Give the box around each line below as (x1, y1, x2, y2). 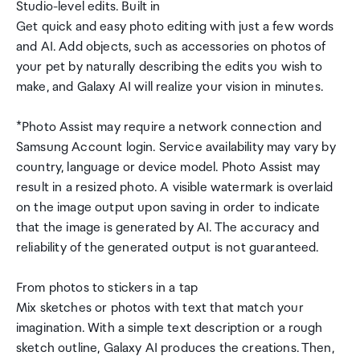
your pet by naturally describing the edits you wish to (16, 59, 323, 75)
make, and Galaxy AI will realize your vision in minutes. (16, 80, 323, 95)
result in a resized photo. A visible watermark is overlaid (16, 180, 333, 195)
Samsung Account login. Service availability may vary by (16, 140, 336, 155)
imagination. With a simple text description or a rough (16, 321, 323, 336)
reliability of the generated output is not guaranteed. (16, 240, 319, 256)
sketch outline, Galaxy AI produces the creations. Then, (16, 341, 334, 356)
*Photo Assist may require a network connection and (16, 120, 322, 135)
